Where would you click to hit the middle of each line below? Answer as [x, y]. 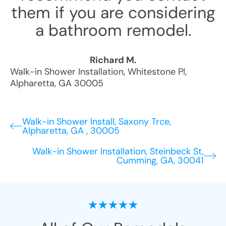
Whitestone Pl [156, 72]
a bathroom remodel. [113, 30]
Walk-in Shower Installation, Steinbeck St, [118, 151]
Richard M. [113, 60]
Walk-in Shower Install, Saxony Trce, [97, 122]
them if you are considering [113, 13]
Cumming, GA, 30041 [160, 160]
